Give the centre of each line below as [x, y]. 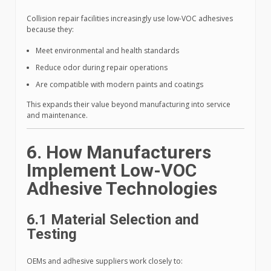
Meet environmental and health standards [107, 51]
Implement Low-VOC [112, 171]
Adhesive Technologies [122, 189]
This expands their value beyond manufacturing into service [129, 105]
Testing [52, 234]
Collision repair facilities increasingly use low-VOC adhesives [130, 19]
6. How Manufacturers [119, 152]
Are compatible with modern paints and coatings [119, 85]
